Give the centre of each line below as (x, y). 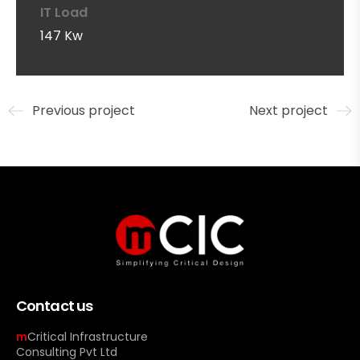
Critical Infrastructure (88, 336)
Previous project (84, 111)
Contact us (54, 305)
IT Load (64, 13)
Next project (288, 111)
